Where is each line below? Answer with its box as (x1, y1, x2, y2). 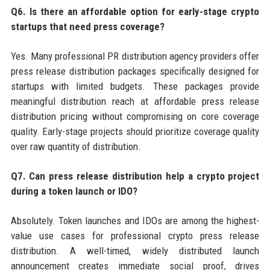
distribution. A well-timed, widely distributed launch (10, 244, 260, 257)
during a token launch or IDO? (10, 184, 137, 197)
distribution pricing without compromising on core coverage (10, 110, 260, 122)
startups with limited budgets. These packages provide (10, 80, 260, 92)
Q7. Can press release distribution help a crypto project (10, 169, 260, 182)
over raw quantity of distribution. (10, 140, 141, 152)
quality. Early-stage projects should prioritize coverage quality (10, 125, 260, 137)
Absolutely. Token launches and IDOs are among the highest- (10, 214, 260, 227)
